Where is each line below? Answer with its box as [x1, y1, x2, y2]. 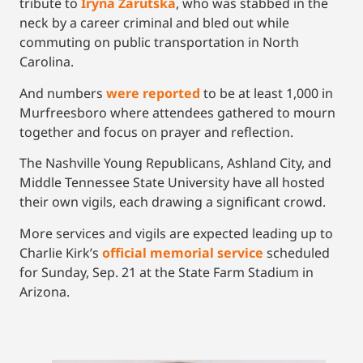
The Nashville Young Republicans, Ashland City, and [19, 154, 331, 173]
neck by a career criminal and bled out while [19, 14, 289, 32]
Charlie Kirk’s [19, 243, 102, 262]
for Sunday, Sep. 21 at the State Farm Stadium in [19, 263, 314, 281]
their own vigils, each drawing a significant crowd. [19, 193, 326, 211]
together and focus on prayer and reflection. [19, 122, 293, 141]
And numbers [19, 83, 106, 102]
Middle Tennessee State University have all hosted [19, 173, 325, 192]
